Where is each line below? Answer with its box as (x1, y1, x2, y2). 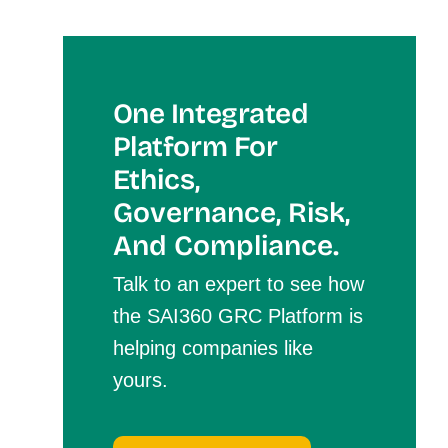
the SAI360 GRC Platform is (112, 304, 363, 327)
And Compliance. (112, 228, 339, 263)
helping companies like (112, 336, 313, 359)
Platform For (112, 129, 278, 164)
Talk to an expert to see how (112, 272, 364, 295)
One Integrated (112, 96, 309, 131)
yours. (112, 368, 168, 391)
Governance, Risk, (112, 195, 350, 230)
